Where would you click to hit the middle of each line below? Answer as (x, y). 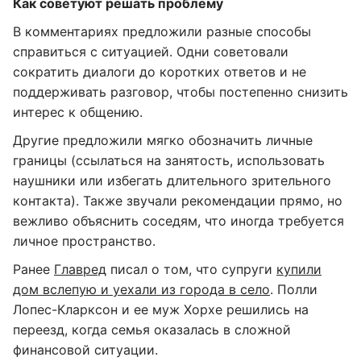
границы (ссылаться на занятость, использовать (169, 160)
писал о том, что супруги (191, 269)
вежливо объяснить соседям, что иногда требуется (178, 221)
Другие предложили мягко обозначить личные (163, 140)
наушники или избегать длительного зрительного (172, 180)
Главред (80, 269)
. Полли (294, 289)
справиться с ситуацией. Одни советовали (151, 52)
